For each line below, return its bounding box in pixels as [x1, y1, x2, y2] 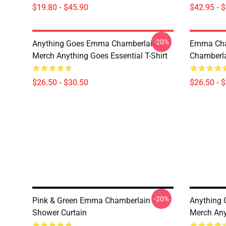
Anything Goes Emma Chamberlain [32, 39, 157, 48]
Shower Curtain [32, 208, 87, 217]
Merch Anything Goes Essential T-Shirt [32, 51, 167, 61]
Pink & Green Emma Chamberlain [32, 196, 150, 205]
